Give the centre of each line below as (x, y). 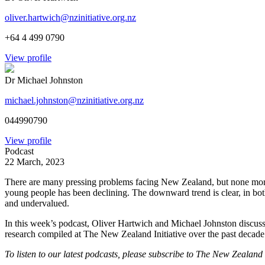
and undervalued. (37, 203)
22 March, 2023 (35, 161)
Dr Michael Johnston (44, 80)
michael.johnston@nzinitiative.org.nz (74, 100)
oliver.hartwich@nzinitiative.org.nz (70, 17)
